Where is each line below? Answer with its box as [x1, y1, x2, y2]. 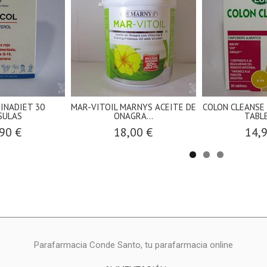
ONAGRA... [113, 110, 153, 122]
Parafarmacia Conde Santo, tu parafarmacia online [33, 239, 233, 250]
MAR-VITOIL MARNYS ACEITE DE [70, 101, 196, 113]
